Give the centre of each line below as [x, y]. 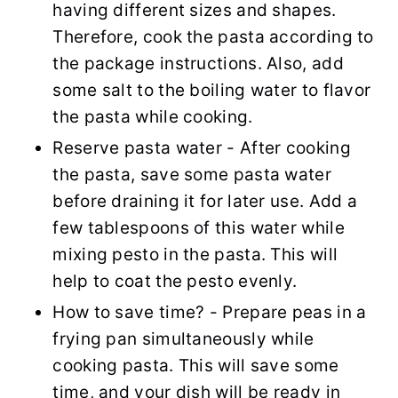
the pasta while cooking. [153, 116]
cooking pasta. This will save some [196, 365]
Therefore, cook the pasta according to [213, 36]
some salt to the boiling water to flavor [212, 90]
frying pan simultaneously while [183, 338]
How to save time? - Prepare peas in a [210, 312]
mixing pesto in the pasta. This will [195, 254]
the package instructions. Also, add [198, 63]
